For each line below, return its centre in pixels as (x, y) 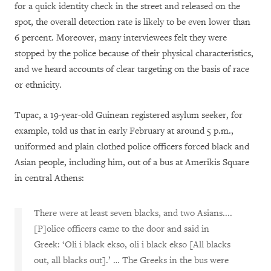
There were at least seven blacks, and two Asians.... (133, 213)
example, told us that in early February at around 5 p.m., (124, 131)
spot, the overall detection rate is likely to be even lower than (132, 22)
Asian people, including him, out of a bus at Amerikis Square (132, 162)
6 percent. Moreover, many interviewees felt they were (121, 38)
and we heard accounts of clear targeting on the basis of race (132, 69)
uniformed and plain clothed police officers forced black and (132, 146)
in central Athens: (49, 178)
